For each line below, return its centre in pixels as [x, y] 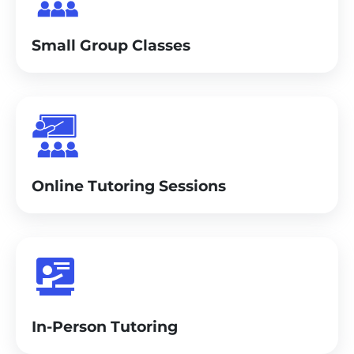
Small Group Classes [111, 45]
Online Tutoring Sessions [129, 186]
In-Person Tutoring [105, 326]
